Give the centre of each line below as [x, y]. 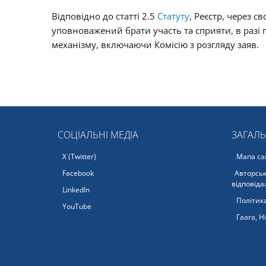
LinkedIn [75, 189]
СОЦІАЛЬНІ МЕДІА [98, 135]
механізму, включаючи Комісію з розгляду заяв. [155, 44]
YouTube [76, 206]
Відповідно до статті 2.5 [103, 16]
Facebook [77, 173]
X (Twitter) [78, 156]
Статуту [173, 16]
